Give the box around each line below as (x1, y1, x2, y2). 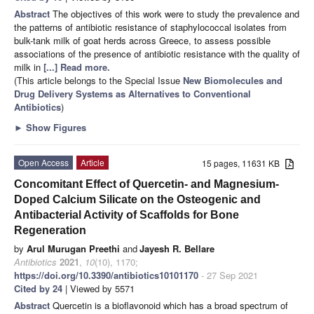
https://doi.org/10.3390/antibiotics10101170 (14, 268, 198, 282)
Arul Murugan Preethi (27, 241, 120, 255)
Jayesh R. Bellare (139, 241, 214, 255)
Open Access (18, 156, 69, 168)
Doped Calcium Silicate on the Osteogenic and (14, 193, 261, 205)
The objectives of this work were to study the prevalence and (53, 6, 299, 20)
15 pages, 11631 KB (202, 156, 286, 169)
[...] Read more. (43, 60, 110, 74)
